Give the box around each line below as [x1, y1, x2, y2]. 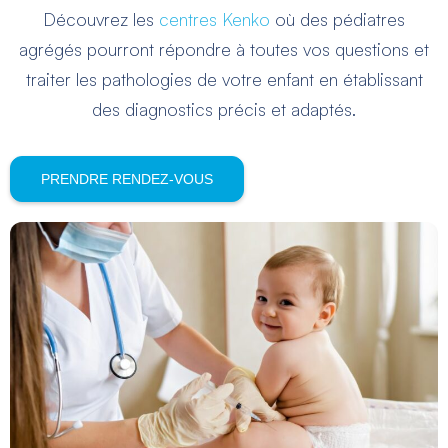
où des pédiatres [270, 8, 405, 31]
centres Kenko [159, 8, 270, 31]
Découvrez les [43, 8, 159, 31]
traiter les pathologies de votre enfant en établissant [25, 68, 423, 91]
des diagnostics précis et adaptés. [92, 98, 356, 121]
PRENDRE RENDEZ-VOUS [41, 171, 213, 188]
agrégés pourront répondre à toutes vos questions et [19, 38, 429, 61]
